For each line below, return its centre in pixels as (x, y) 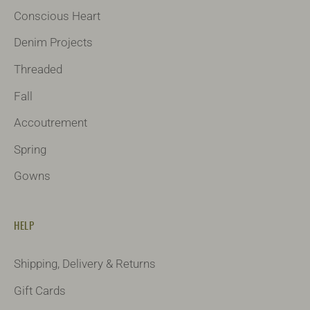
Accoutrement (51, 123)
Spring (30, 149)
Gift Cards (40, 290)
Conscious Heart (57, 16)
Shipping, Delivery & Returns (85, 264)
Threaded (38, 69)
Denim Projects (53, 43)
